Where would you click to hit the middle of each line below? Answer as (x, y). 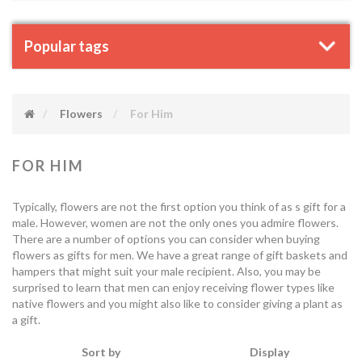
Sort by (101, 352)
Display (269, 352)
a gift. (26, 320)
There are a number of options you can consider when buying (166, 239)
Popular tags (67, 46)
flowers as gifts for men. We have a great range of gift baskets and (180, 255)
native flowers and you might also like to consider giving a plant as (177, 303)
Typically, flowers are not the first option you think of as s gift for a (179, 206)
